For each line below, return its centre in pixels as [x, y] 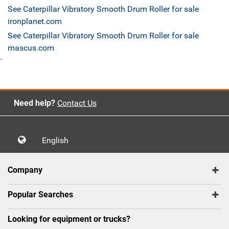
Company [25, 170]
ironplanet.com [35, 21]
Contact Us [77, 103]
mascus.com [31, 48]
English [58, 141]
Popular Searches [40, 195]
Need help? [34, 103]
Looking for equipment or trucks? [69, 219]
